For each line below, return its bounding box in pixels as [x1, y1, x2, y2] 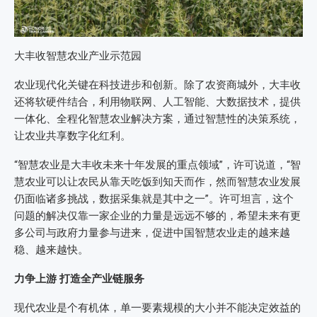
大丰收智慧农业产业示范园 [14, 49, 142, 62]
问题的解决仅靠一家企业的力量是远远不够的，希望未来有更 [14, 209, 301, 222]
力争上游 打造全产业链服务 [14, 272, 144, 285]
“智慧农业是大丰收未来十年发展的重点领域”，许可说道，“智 [14, 158, 301, 171]
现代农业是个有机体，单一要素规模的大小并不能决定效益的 [14, 301, 301, 314]
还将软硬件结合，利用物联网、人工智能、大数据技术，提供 [14, 95, 301, 108]
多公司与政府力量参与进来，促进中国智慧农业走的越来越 [14, 226, 290, 239]
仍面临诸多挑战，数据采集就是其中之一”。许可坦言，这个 [14, 192, 294, 205]
